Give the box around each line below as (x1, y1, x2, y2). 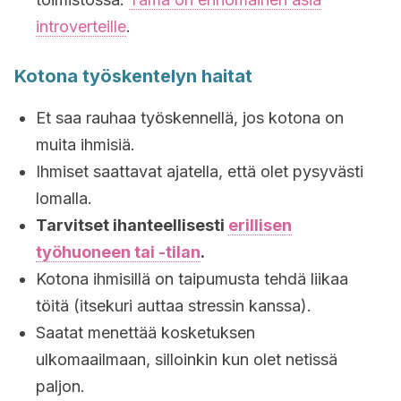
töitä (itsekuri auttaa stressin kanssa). (36, 296, 311, 315)
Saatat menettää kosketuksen (36, 323, 255, 342)
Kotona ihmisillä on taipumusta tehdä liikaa (36, 269, 348, 288)
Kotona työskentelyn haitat (14, 65, 252, 87)
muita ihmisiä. (36, 135, 135, 154)
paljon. (36, 377, 85, 396)
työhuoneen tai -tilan (36, 243, 200, 261)
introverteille (36, 17, 126, 36)
